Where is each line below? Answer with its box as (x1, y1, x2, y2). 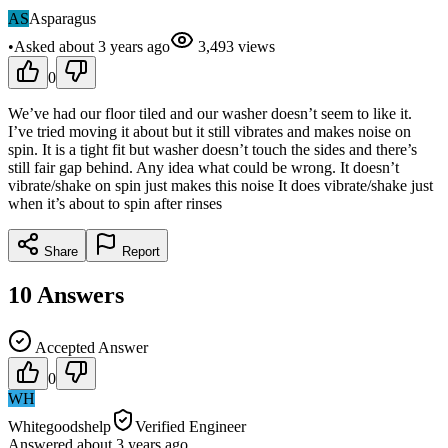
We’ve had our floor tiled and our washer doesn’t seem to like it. (8, 104, 412, 122)
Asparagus (29, 9, 96, 27)
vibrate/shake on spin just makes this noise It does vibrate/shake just (8, 176, 433, 194)
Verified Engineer (135, 417, 246, 435)
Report (118, 243, 160, 259)
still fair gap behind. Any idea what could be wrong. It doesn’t (8, 158, 399, 176)
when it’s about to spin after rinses (8, 194, 222, 212)
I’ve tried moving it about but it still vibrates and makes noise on (8, 122, 411, 140)
